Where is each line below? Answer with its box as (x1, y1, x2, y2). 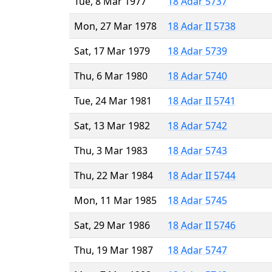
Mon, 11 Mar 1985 (74, 193, 157, 207)
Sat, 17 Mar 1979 (74, 44, 150, 58)
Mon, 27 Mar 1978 (74, 19, 157, 33)
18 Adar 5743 (168, 143, 227, 157)
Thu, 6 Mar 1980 (74, 69, 148, 83)
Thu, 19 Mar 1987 (74, 243, 153, 257)
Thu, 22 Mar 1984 (74, 168, 153, 182)
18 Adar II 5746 (168, 218, 236, 232)
